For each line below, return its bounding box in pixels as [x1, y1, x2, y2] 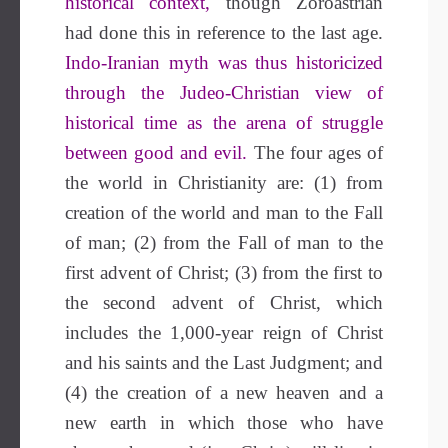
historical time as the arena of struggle [65, 112, 383, 133]
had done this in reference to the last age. [65, 22, 383, 43]
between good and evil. [65, 142, 248, 163]
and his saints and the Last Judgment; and [65, 352, 383, 373]
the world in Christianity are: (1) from [65, 172, 383, 193]
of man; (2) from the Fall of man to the [65, 232, 383, 253]
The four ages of [247, 142, 384, 163]
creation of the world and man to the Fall [65, 202, 383, 223]
